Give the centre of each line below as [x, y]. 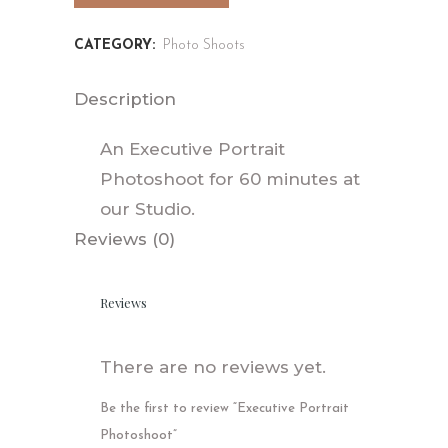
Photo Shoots [204, 45]
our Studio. [147, 208]
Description [125, 98]
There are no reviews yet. [213, 366]
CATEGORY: [117, 45]
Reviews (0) [124, 238]
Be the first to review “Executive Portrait [224, 408]
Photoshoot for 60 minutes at [230, 178]
